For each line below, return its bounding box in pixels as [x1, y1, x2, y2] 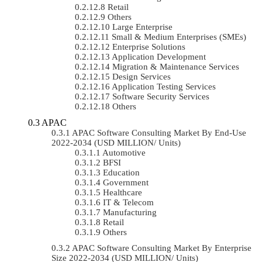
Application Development [112, 51, 206, 61]
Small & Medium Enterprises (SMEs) [112, 32, 246, 42]
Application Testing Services [112, 81, 216, 91]
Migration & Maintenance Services [112, 61, 239, 71]
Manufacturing [103, 207, 157, 217]
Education [103, 167, 140, 177]
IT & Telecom [103, 197, 154, 207]
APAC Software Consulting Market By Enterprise [72, 243, 251, 253]
